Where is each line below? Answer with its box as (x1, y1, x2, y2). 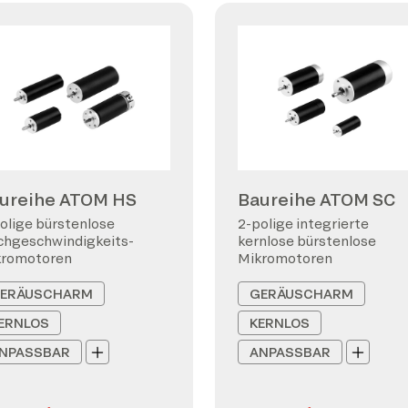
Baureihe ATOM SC (238, 189, 395, 209)
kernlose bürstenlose (238, 233, 376, 249)
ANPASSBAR (250, 344, 331, 360)
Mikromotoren (238, 250, 332, 266)
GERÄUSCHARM (250, 286, 353, 301)
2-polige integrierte (238, 216, 369, 231)
